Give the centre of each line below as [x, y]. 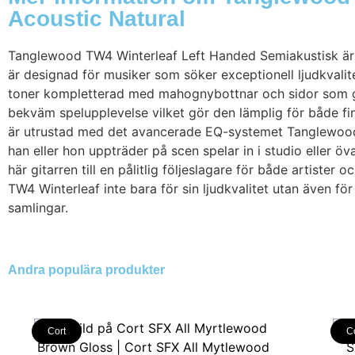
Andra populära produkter [86, 270]
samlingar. [38, 208]
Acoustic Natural [97, 19]
